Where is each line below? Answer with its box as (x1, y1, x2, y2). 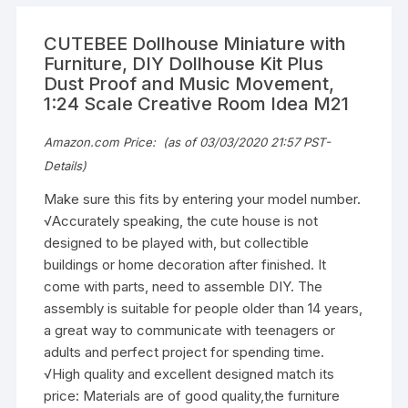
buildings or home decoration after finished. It (44, 255, 327, 273)
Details (44, 158, 83, 173)
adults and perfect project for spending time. (44, 342, 325, 361)
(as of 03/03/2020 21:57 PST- (159, 134, 331, 149)
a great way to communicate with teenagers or (44, 321, 336, 339)
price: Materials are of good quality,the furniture (44, 386, 341, 404)
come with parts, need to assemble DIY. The (44, 277, 323, 295)
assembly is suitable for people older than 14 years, (44, 299, 363, 317)
